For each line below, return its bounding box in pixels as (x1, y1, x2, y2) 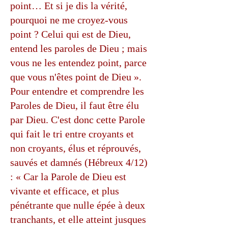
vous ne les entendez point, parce (10, 57, 147, 68)
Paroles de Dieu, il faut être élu (10, 100, 139, 111)
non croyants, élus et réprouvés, (10, 142, 141, 154)
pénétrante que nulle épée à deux (10, 199, 145, 211)
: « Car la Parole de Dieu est (10, 171, 126, 182)
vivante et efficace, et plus (10, 185, 119, 196)
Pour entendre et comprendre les (10, 85, 144, 97)
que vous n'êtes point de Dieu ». (10, 71, 141, 82)
